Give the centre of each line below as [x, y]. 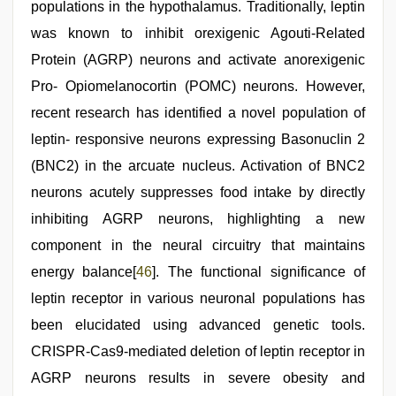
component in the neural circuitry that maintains [198, 245]
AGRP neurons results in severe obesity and [198, 377]
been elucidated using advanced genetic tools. [198, 324]
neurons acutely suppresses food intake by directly [198, 192]
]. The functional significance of [259, 271]
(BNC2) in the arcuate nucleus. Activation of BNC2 [198, 165]
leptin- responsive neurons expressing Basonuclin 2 [198, 139]
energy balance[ [84, 271]
